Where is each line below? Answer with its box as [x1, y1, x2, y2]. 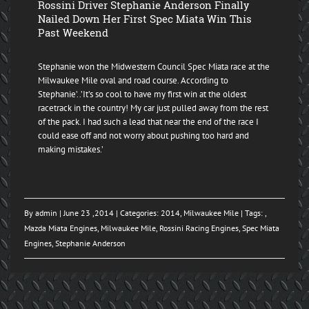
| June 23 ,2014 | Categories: [59, 208, 161, 219]
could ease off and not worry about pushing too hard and [38, 130, 249, 142]
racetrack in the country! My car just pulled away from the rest [38, 102, 268, 114]
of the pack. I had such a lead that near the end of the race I [38, 116, 259, 128]
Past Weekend [38, 26, 108, 40]
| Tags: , [239, 208, 266, 219]
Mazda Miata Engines [24, 223, 97, 234]
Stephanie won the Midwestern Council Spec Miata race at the [38, 61, 270, 73]
